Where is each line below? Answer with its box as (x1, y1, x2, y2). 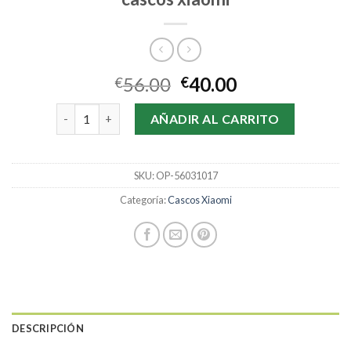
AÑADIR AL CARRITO (150, 110, 280, 126)
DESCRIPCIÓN (12, 322, 84, 335)
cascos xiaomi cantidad (55, 104, 179, 118)
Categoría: (119, 194, 168, 207)
